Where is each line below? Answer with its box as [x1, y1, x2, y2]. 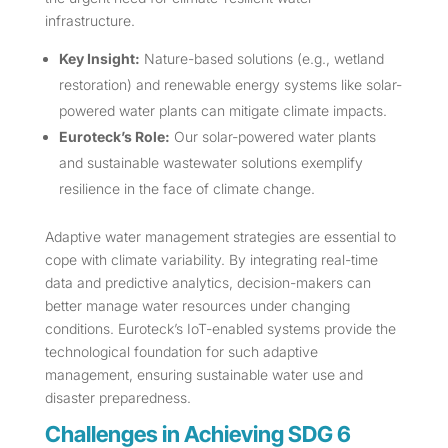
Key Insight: [58, 50, 140, 68]
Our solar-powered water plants [169, 128, 376, 146]
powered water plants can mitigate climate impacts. [58, 102, 387, 120]
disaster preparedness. [44, 389, 191, 407]
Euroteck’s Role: [58, 128, 170, 146]
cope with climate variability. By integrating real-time [44, 251, 378, 269]
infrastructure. [44, 12, 135, 30]
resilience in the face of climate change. [58, 180, 315, 198]
